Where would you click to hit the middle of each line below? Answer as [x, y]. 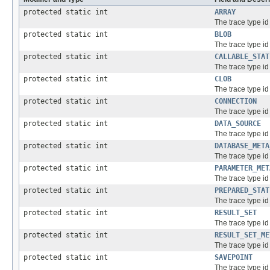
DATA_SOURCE [238, 124]
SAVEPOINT [234, 258]
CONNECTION [236, 102]
